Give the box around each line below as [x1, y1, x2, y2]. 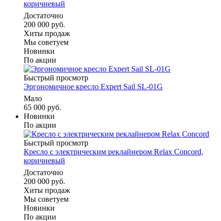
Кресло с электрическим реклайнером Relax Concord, [24, 147, 203, 156]
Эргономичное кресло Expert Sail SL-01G [24, 82, 163, 91]
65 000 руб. [24, 103, 61, 111]
